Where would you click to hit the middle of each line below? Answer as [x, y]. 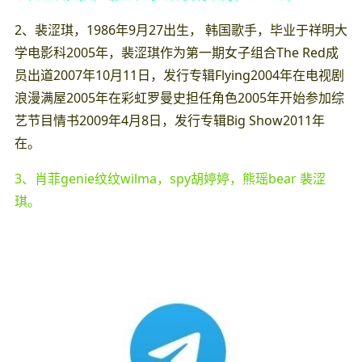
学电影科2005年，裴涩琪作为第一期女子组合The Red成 [176, 52]
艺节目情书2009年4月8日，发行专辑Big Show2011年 [169, 120]
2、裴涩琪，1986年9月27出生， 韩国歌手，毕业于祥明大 [181, 29]
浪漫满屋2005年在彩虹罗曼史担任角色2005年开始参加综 [179, 97]
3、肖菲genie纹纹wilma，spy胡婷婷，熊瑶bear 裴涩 [170, 178]
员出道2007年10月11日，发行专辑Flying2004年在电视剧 [179, 75]
